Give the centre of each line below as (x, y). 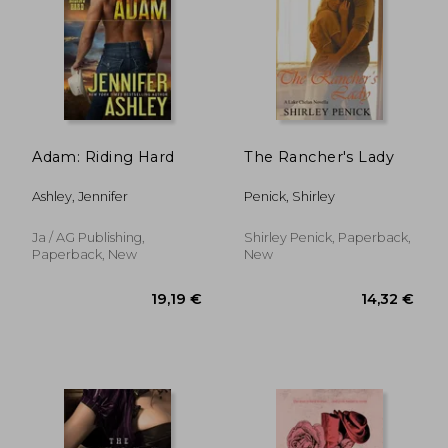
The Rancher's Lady (319, 156)
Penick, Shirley (290, 196)
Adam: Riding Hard (103, 156)
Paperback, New (85, 254)
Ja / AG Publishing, (89, 237)
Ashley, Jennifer (80, 196)
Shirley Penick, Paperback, (328, 237)
